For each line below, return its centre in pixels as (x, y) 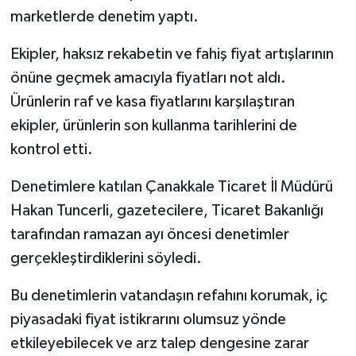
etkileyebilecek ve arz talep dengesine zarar (159, 343)
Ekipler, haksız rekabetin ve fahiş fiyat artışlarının (172, 54)
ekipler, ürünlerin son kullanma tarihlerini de (153, 125)
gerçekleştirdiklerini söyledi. (106, 258)
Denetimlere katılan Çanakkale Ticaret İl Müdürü (171, 186)
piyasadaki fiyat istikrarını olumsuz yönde (148, 319)
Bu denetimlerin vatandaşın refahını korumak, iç (168, 295)
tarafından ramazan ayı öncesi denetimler (149, 234)
